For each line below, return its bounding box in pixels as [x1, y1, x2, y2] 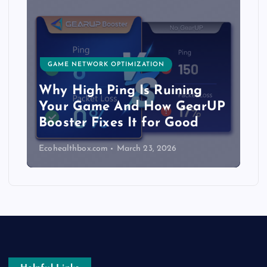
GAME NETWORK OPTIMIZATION [48, 61, 165, 68]
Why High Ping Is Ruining [39, 84, 203, 98]
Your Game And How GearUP [39, 100, 226, 114]
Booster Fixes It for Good [39, 116, 199, 131]
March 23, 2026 [116, 144, 177, 153]
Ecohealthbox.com [39, 144, 108, 153]
